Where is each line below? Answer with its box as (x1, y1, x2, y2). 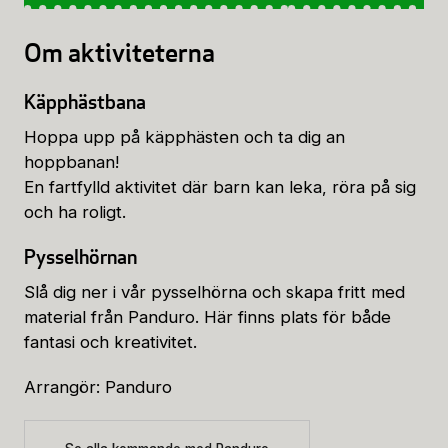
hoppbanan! (24, 152, 119, 172)
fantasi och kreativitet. (24, 332, 197, 352)
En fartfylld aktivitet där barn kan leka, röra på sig (24, 177, 416, 197)
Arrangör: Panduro (24, 377, 172, 397)
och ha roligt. (24, 202, 126, 222)
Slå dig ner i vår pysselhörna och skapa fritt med (24, 282, 405, 302)
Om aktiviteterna (24, 36, 215, 69)
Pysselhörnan (24, 244, 137, 270)
